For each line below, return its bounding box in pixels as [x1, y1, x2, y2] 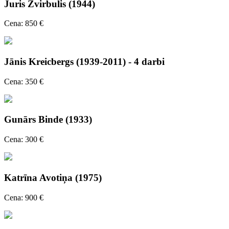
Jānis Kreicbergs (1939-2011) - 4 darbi [4, 56, 165, 67]
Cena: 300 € [4, 135, 43, 144]
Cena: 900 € [4, 193, 43, 202]
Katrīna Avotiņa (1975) [4, 172, 102, 183]
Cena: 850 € [4, 19, 43, 28]
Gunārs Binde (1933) [4, 114, 92, 125]
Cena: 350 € [4, 77, 43, 86]
